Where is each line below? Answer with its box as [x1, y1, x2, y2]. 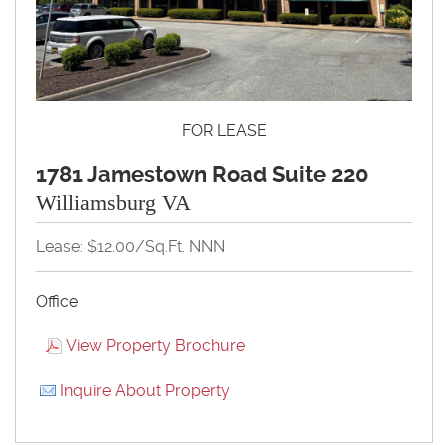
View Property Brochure [66, 335, 245, 355]
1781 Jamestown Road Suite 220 [36, 161, 369, 187]
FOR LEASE [181, 120, 267, 140]
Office [36, 291, 78, 311]
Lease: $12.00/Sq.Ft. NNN [36, 236, 225, 256]
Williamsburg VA [36, 189, 191, 215]
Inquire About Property [60, 380, 230, 400]
